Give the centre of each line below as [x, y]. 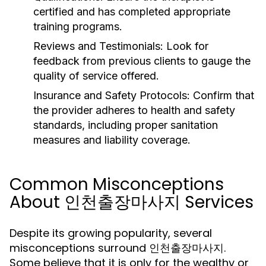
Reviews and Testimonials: [98, 46]
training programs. [78, 26]
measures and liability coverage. [112, 140]
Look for [186, 46]
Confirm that [222, 95]
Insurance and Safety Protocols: [112, 95]
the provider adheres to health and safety [134, 110]
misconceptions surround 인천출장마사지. [118, 248]
